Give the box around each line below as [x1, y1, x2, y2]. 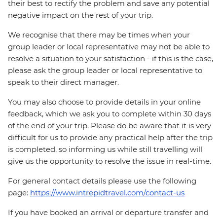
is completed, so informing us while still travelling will [8, 145, 202, 154]
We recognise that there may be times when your [8, 30, 190, 40]
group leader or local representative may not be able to [8, 42, 210, 52]
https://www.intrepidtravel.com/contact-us [30, 188, 184, 198]
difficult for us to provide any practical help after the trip [8, 133, 213, 143]
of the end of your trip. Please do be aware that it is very [8, 121, 211, 131]
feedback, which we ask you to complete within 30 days [8, 109, 211, 119]
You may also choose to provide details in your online [8, 97, 201, 107]
